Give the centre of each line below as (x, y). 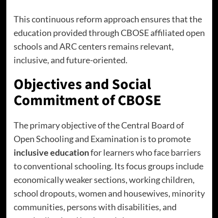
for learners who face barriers (145, 152)
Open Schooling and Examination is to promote (102, 139)
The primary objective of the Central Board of (99, 125)
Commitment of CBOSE (87, 100)
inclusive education (51, 152)
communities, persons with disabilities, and (95, 207)
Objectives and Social (82, 84)
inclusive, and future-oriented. (70, 60)
